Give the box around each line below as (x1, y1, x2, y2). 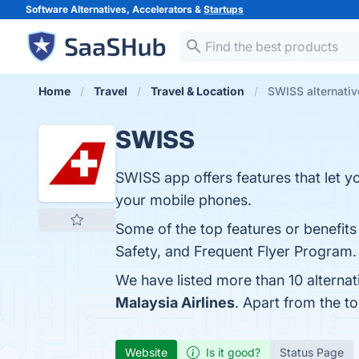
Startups (204, 3, 244, 15)
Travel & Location (151, 84, 244, 98)
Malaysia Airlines (115, 294, 235, 311)
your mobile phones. (115, 192, 252, 208)
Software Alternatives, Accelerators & (26, 3, 204, 15)
